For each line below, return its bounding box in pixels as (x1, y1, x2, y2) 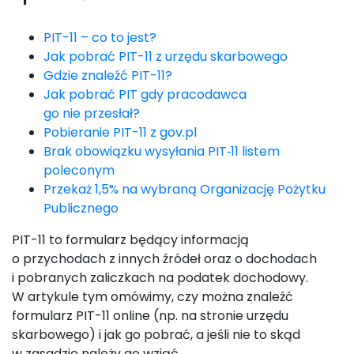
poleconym (43, 161, 115, 179)
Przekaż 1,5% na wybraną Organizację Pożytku (43, 180, 326, 198)
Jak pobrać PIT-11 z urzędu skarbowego (43, 47, 288, 66)
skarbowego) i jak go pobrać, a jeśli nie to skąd (12, 326, 300, 344)
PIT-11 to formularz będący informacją (12, 231, 249, 249)
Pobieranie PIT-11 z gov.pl (43, 123, 197, 141)
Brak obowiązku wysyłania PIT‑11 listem (43, 142, 280, 160)
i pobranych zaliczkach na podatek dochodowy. (12, 269, 308, 287)
